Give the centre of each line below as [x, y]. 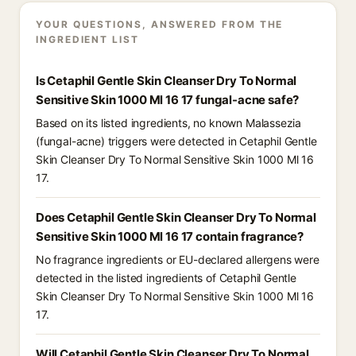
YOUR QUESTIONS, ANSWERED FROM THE [160, 24]
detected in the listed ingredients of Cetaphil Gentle [166, 278]
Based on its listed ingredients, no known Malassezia [169, 123]
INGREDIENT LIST [87, 39]
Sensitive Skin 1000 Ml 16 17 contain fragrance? [170, 236]
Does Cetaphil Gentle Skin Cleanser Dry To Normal [176, 217]
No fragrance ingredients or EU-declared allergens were [178, 259]
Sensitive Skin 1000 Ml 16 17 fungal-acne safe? [168, 100]
